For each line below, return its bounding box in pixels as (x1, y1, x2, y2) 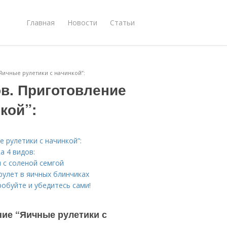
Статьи (110, 17, 135, 27)
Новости (67, 17, 97, 27)
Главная (26, 17, 55, 27)
